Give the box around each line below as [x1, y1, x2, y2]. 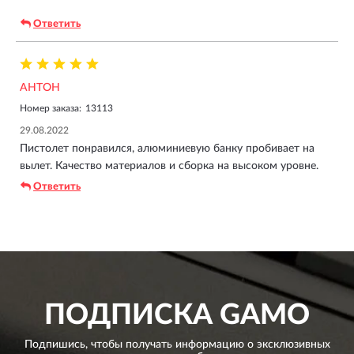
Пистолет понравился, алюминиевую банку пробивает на [20, 142, 314, 154]
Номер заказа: [20, 103, 81, 113]
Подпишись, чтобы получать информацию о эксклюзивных [24, 338, 330, 350]
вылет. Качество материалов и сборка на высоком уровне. [20, 160, 318, 171]
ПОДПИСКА [44, 300, 213, 330]
